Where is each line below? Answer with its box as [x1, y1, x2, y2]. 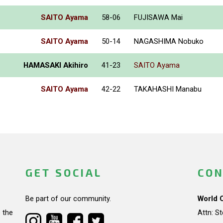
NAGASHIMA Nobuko [134, 36, 204, 46]
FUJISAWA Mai [134, 12, 183, 22]
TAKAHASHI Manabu [134, 84, 202, 94]
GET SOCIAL [25, 166, 102, 179]
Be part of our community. [25, 194, 111, 204]
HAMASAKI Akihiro [23, 60, 88, 70]
